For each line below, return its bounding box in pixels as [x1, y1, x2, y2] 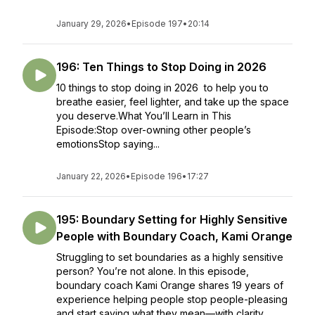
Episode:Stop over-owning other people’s [56, 124, 251, 136]
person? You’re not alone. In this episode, [56, 265, 249, 277]
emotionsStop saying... [56, 138, 160, 150]
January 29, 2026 [56, 18, 127, 29]
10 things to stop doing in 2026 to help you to [56, 82, 269, 94]
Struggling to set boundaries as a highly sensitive [56, 251, 283, 263]
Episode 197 [131, 18, 183, 29]
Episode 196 [131, 171, 182, 181]
